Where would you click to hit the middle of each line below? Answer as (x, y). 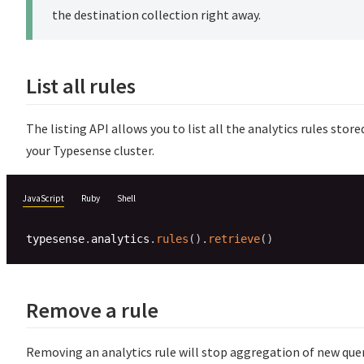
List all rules (81, 86)
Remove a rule (92, 310)
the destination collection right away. (156, 14)
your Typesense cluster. (90, 150)
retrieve (234, 238)
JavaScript (43, 198)
